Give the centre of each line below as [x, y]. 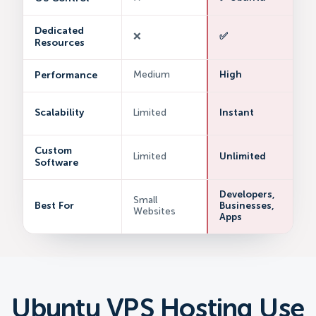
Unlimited [242, 157]
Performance [66, 75]
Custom [53, 151]
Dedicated [59, 31]
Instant [236, 113]
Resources [60, 43]
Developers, [247, 195]
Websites [154, 212]
